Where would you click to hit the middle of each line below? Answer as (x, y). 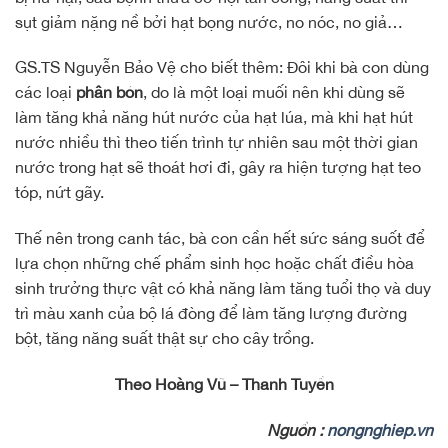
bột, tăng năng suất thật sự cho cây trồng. (164, 338)
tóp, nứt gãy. (59, 192)
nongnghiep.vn (380, 429)
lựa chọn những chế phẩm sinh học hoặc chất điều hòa (214, 263)
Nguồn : (297, 429)
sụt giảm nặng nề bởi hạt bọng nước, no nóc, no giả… (209, 21)
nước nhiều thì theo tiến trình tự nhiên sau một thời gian (216, 142)
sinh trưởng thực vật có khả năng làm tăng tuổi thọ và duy (223, 288)
